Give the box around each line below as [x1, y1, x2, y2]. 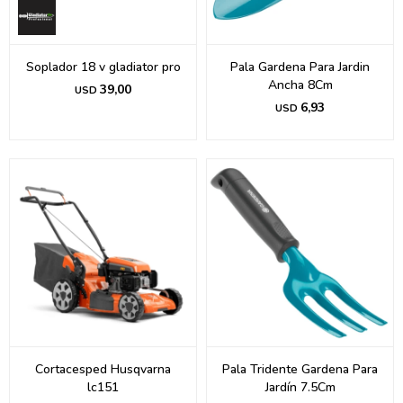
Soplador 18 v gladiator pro [25, 58, 181, 76]
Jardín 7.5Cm [264, 379, 336, 396]
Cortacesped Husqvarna [35, 361, 171, 378]
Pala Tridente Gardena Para [222, 361, 378, 378]
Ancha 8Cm [267, 76, 333, 94]
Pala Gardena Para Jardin [230, 58, 370, 76]
